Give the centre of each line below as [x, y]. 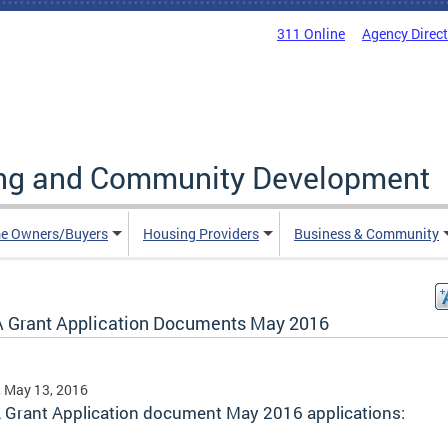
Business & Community [366, 233]
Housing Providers [201, 233]
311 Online [311, 33]
